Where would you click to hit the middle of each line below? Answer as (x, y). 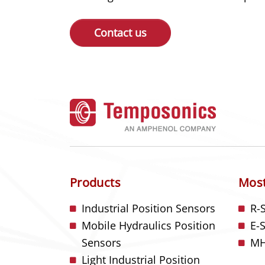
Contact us (120, 33)
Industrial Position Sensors (148, 208)
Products (95, 182)
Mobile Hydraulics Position (148, 225)
